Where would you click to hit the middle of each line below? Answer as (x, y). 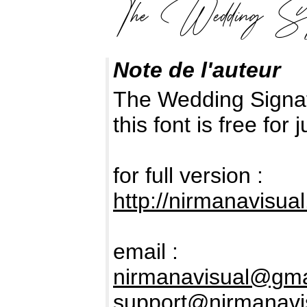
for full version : (188, 176)
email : (146, 252)
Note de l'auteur (197, 70)
